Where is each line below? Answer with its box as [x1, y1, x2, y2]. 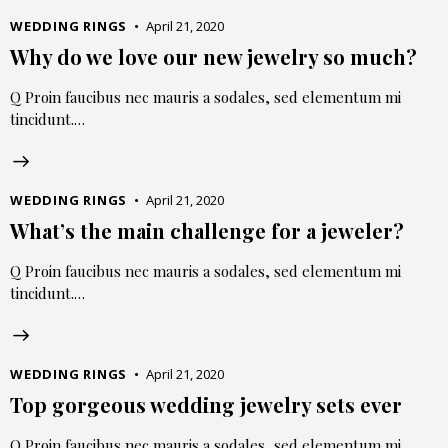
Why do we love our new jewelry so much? [10, 43, 417, 71]
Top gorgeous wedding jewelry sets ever [10, 391, 402, 419]
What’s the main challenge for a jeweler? [10, 217, 404, 245]
